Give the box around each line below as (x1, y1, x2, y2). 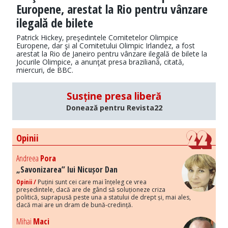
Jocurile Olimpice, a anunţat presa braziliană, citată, (16, 57, 184, 67)
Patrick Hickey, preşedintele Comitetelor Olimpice (16, 33, 178, 43)
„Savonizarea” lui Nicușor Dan (16, 164, 118, 176)
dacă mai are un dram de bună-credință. (16, 201, 133, 210)
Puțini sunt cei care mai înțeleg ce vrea (36, 178, 147, 187)
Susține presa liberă (67, 90, 161, 103)
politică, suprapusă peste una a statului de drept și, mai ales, (16, 193, 191, 202)
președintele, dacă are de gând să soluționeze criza (16, 185, 165, 194)
